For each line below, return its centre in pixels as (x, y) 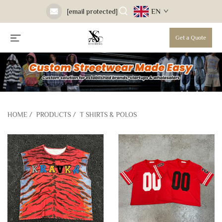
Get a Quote (191, 38)
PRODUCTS (54, 115)
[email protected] (92, 11)
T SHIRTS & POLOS (108, 115)
